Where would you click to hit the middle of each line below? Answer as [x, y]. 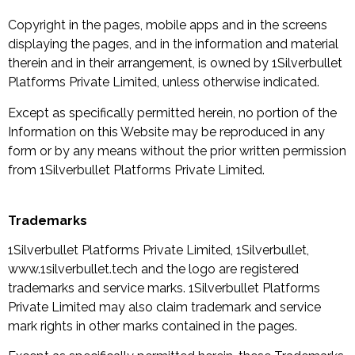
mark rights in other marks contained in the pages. [153, 326]
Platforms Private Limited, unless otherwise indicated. [164, 82]
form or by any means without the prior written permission [177, 151]
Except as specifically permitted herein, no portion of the [172, 113]
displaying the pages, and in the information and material [173, 44]
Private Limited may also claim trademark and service [164, 307]
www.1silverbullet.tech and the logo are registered [153, 269]
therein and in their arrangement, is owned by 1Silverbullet [175, 63]
